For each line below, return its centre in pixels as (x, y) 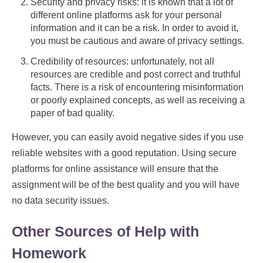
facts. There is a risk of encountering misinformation (137, 87)
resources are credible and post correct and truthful (136, 75)
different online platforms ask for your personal (126, 15)
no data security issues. (60, 201)
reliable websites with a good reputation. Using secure (124, 153)
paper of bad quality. (73, 113)
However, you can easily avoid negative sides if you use (128, 137)
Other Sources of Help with (105, 231)
